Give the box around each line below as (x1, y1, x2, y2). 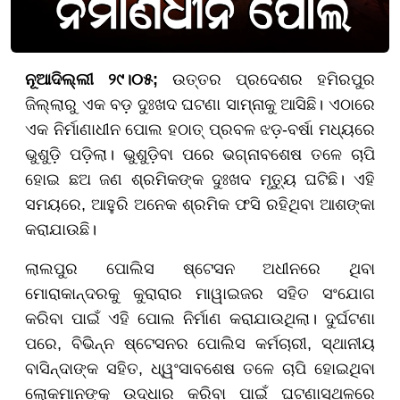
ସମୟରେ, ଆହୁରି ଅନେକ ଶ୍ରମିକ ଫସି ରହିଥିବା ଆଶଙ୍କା (25, 195, 375, 213)
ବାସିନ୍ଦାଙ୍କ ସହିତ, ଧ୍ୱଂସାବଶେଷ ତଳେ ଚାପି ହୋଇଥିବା (25, 359, 375, 378)
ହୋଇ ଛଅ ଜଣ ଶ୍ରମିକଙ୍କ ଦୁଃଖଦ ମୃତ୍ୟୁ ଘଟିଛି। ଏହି (25, 170, 375, 188)
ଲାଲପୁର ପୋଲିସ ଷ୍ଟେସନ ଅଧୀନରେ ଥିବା (25, 259, 375, 278)
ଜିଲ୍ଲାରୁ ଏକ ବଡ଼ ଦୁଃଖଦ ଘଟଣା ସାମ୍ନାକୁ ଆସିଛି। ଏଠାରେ (25, 95, 375, 113)
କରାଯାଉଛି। (25, 220, 96, 238)
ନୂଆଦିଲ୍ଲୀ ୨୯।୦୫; (25, 70, 158, 88)
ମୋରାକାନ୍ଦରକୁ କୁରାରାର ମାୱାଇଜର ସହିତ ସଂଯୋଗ (25, 284, 375, 303)
